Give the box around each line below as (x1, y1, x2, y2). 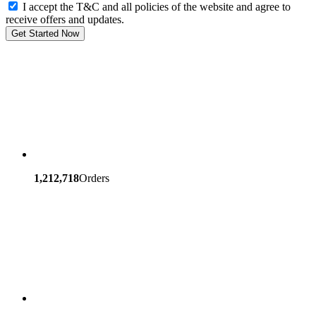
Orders (79, 172, 109, 185)
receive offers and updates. (6, 13, 124, 26)
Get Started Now (11, 28, 79, 39)
